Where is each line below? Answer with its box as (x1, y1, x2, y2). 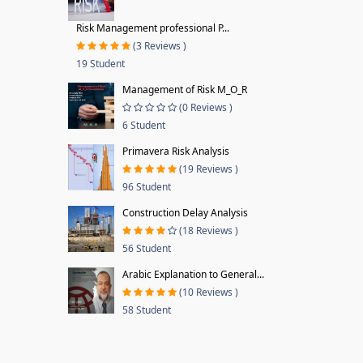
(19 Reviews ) (178, 162, 238, 176)
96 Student (122, 180, 171, 194)
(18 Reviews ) (178, 224, 238, 237)
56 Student (122, 241, 171, 255)
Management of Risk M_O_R (122, 83, 247, 96)
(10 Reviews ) (178, 285, 238, 299)
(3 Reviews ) (132, 39, 186, 53)
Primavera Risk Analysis (122, 144, 229, 158)
